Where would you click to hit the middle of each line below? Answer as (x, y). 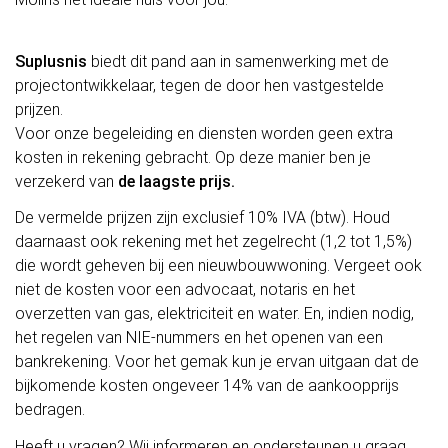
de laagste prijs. (176, 181)
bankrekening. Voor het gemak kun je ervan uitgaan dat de (217, 362)
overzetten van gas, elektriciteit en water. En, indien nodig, (214, 314)
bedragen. (50, 410)
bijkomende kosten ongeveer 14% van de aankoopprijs (207, 386)
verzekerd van (66, 181)
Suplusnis (51, 61)
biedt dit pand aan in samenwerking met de (238, 61)
